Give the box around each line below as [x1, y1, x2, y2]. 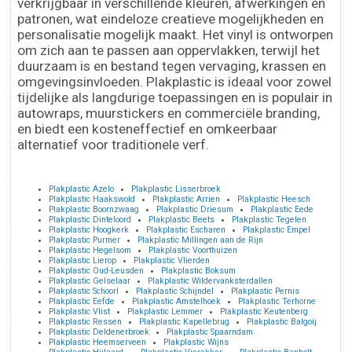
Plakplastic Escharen [146, 225, 226, 235]
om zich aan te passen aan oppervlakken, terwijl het [17, 42, 321, 58]
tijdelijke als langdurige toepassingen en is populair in [17, 90, 333, 105]
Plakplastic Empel [243, 225, 311, 235]
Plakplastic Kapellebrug [139, 317, 230, 327]
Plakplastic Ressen [49, 317, 123, 327]
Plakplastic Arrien [152, 194, 221, 204]
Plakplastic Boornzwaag [49, 204, 140, 214]
